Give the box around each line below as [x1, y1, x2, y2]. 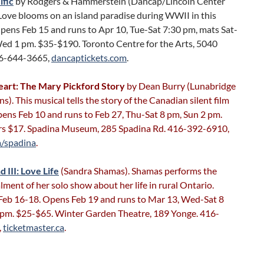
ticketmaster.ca [3, 222, 64, 233]
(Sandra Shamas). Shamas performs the [59, 165, 217, 176]
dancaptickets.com [51, 52, 127, 63]
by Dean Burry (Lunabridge [125, 80, 236, 91]
